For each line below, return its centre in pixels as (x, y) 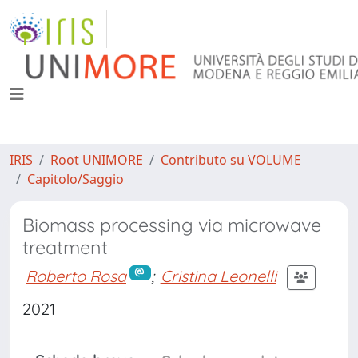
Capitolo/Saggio (76, 179)
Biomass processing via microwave (172, 225)
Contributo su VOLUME (231, 160)
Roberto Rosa (76, 276)
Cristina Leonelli (218, 276)
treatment (65, 247)
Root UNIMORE (97, 160)
